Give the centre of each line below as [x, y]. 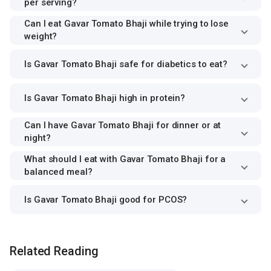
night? [38, 138]
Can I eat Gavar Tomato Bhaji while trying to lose [127, 24]
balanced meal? [58, 172]
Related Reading [54, 251]
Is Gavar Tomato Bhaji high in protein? [105, 98]
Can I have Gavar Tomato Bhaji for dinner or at [123, 126]
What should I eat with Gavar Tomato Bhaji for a [125, 159]
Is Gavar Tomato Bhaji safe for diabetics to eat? [126, 64]
